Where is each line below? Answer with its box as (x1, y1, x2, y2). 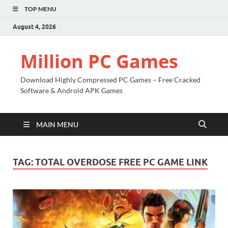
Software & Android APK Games (20, 86, 123, 95)
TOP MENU (24, 5, 56, 13)
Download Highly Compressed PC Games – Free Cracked (20, 75, 201, 84)
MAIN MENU (36, 120, 78, 129)
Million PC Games (20, 49, 178, 74)
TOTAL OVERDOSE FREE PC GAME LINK (35, 157, 208, 167)
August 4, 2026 (13, 22, 56, 31)
